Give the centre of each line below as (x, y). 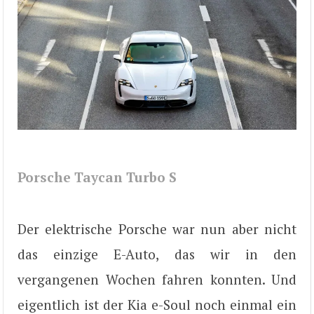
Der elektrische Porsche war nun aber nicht (157, 229)
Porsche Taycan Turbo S (97, 177)
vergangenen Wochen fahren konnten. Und (157, 279)
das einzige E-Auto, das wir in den (157, 254)
